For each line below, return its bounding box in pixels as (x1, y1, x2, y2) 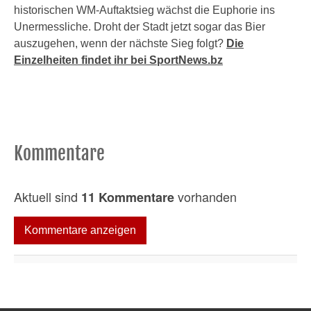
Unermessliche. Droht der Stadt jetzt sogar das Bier (14, 21, 265, 33)
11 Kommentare (81, 188, 174, 206)
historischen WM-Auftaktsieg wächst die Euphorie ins (14, 4, 275, 16)
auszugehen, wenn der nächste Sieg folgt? (14, 37, 226, 49)
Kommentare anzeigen (24, 224, 136, 236)
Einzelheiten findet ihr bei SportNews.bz (14, 54, 223, 66)
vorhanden (174, 187, 237, 205)
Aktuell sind (14, 187, 81, 205)
